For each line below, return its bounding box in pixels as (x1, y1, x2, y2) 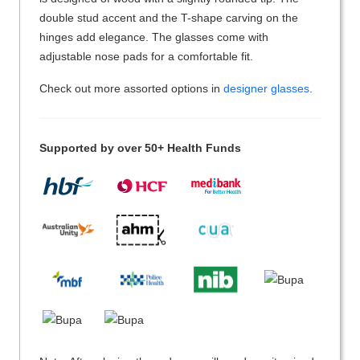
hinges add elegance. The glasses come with (39, 31, 268, 44)
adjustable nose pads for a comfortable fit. (39, 50, 253, 63)
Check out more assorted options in (39, 82, 223, 96)
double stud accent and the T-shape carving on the (39, 11, 298, 25)
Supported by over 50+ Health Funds (39, 141, 241, 155)
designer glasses (223, 82, 309, 96)
